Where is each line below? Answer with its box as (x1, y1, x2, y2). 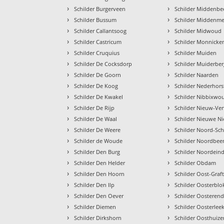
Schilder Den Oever (74, 192, 124, 200)
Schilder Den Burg (74, 148, 120, 156)
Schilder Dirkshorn (74, 214, 122, 222)
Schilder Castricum (74, 38, 122, 46)
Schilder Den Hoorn (74, 170, 125, 178)
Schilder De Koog (74, 82, 118, 90)
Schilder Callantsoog (74, 27, 127, 35)
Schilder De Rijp (74, 104, 115, 112)
